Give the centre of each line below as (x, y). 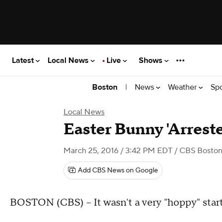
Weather (183, 87)
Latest (24, 60)
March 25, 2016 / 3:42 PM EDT (118, 151)
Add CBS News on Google (118, 170)
